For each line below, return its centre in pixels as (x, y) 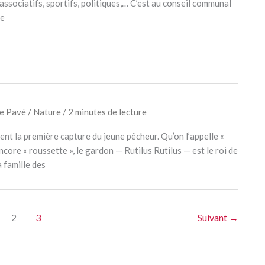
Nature (47, 112)
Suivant (213, 217)
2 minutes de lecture (107, 112)
